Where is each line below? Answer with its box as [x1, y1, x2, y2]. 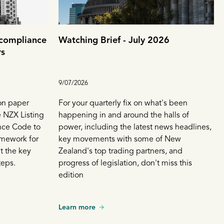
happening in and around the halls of [58, 111, 189, 119]
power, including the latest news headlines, [58, 123, 211, 131]
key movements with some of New [58, 135, 181, 143]
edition [58, 171, 83, 179]
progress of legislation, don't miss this [58, 159, 192, 167]
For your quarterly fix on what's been [58, 99, 187, 107]
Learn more [58, 203, 95, 211]
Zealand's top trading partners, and [58, 147, 182, 155]
